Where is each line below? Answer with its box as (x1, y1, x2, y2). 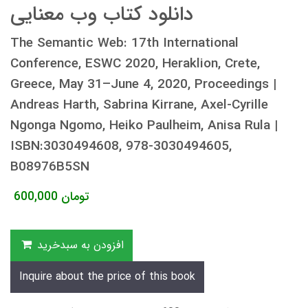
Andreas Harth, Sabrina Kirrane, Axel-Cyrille (10, 94, 268, 115)
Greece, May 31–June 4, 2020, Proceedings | (10, 74, 276, 95)
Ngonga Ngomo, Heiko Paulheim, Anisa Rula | (10, 115, 278, 136)
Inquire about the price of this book (19, 267, 195, 285)
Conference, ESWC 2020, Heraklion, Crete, (10, 53, 260, 74)
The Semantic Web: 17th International (10, 32, 239, 54)
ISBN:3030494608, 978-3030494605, (10, 135, 232, 157)
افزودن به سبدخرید (36, 236, 124, 254)
